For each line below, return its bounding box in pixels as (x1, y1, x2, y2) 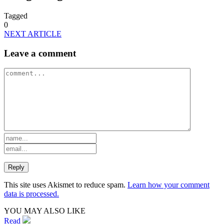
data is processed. (4, 189, 59, 198)
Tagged (4, 11, 27, 20)
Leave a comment (4, 47, 76, 58)
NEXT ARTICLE (4, 29, 61, 38)
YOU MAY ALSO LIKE (4, 206, 85, 215)
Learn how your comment (127, 180, 209, 189)
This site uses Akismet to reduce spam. (4, 180, 127, 189)
